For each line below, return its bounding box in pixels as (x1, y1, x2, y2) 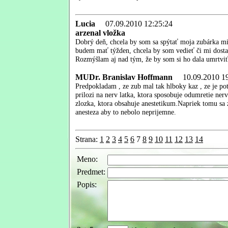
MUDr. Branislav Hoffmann (75, 72, 175, 81)
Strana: (75, 134, 100, 144)
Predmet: (77, 167, 105, 176)
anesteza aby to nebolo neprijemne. (75, 107, 176, 116)
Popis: (77, 180, 97, 189)
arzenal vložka (75, 28, 125, 37)
